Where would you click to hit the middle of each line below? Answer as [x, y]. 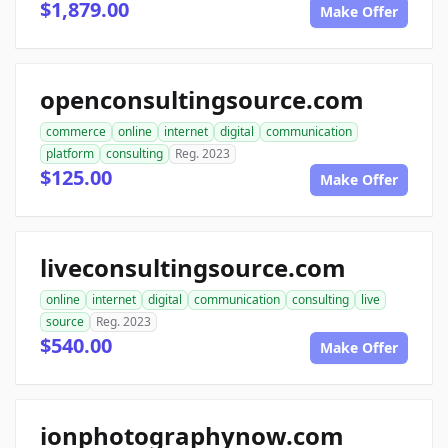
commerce [76, 131]
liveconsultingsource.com [193, 267]
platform [70, 153]
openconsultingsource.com [202, 99]
